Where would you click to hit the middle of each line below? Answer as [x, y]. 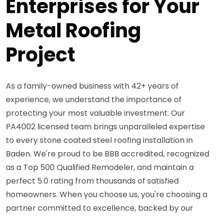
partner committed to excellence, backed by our [100, 208]
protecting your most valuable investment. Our [95, 113]
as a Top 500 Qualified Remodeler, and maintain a [100, 167]
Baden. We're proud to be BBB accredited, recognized [108, 154]
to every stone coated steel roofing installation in [99, 140]
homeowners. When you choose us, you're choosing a [107, 194]
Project [40, 54]
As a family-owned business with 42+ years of [92, 86]
